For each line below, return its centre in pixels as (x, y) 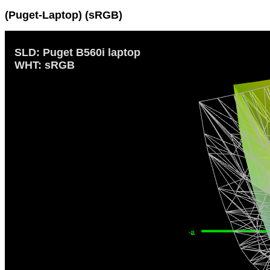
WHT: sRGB (45, 65)
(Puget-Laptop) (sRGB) (64, 15)
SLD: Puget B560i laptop (77, 52)
